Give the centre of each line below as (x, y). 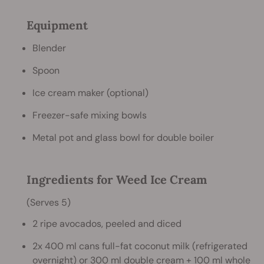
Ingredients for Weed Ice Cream (117, 179)
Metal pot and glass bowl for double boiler (123, 137)
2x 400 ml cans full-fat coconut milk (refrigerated (140, 246)
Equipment (57, 25)
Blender (49, 48)
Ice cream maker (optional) (90, 93)
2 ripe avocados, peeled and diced (107, 223)
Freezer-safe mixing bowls (90, 115)
